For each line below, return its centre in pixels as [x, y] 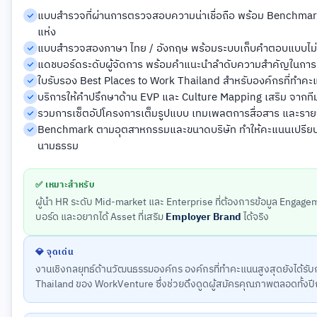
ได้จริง [255, 218]
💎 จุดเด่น [55, 253]
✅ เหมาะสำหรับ [65, 185]
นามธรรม [58, 146]
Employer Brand [203, 218]
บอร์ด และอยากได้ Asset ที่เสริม [100, 218]
